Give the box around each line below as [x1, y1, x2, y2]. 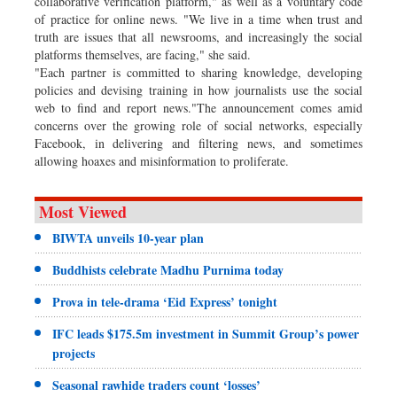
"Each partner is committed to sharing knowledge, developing [35, 63, 362, 81]
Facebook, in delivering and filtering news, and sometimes [35, 134, 362, 152]
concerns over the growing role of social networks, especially [35, 116, 362, 134]
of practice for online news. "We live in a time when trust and [35, 10, 362, 27]
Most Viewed [39, 199, 127, 223]
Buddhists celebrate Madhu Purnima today [52, 260, 284, 279]
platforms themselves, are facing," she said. [35, 45, 251, 63]
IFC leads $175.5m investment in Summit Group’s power [52, 323, 359, 343]
